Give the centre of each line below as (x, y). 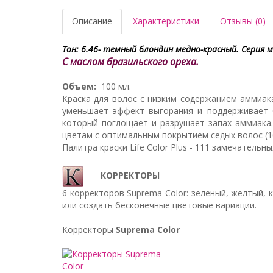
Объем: (79, 86)
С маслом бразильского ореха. (130, 62)
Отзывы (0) (243, 21)
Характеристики (166, 21)
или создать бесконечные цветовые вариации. (159, 205)
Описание (92, 21)
